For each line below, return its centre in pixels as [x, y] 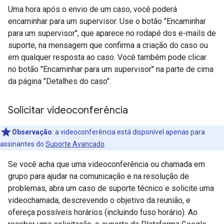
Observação [32, 132]
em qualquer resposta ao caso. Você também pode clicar [107, 57]
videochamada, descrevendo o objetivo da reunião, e [99, 200]
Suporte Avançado [75, 144]
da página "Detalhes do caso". [59, 81]
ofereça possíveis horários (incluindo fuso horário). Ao [103, 212]
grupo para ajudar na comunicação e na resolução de [98, 176]
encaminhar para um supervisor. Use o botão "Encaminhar [107, 21]
